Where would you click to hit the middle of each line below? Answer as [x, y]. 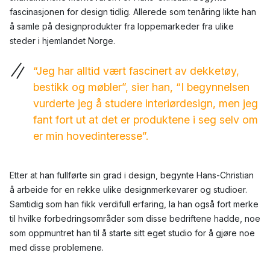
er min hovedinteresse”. [91, 136]
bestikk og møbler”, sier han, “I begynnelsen [141, 87]
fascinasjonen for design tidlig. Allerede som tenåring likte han [133, 12]
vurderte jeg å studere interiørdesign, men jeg [146, 104]
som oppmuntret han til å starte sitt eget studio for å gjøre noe [132, 233]
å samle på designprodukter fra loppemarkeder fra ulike [122, 27]
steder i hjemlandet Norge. [62, 41]
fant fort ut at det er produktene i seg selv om [146, 120]
